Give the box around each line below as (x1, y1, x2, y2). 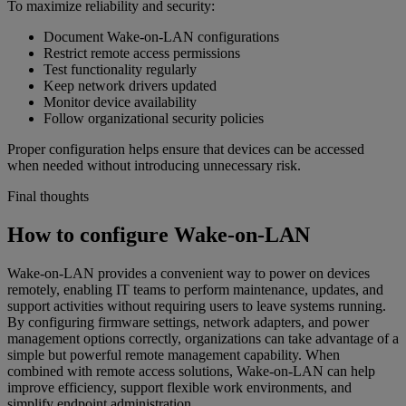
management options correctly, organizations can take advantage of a (7, 330, 399, 346)
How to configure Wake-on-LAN (7, 222, 310, 246)
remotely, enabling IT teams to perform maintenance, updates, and (7, 281, 383, 297)
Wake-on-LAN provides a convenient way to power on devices (7, 265, 370, 281)
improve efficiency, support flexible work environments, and (7, 379, 352, 395)
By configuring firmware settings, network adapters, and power (7, 314, 369, 330)
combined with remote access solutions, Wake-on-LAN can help (7, 362, 375, 379)
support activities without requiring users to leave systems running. (7, 297, 386, 314)
